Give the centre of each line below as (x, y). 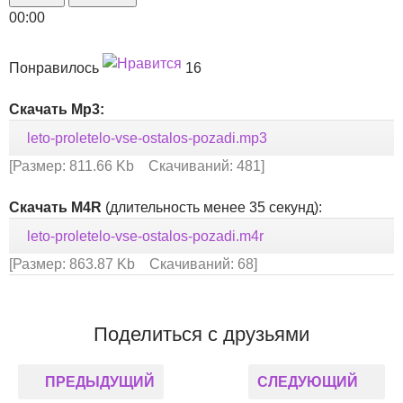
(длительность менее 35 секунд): (212, 207)
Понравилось (56, 68)
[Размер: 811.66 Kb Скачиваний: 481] (137, 166)
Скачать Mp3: (58, 109)
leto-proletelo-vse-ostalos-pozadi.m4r (145, 236)
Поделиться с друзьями (201, 334)
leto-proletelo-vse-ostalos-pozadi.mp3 (147, 138)
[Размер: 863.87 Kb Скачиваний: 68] (133, 264)
